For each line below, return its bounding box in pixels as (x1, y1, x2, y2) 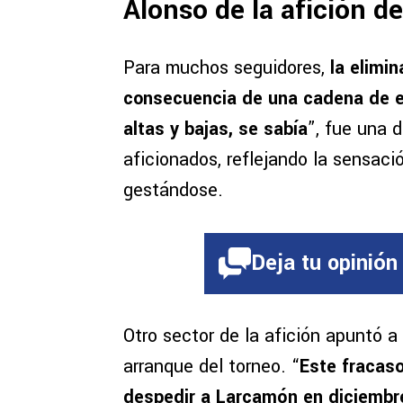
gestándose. (123, 177, 223, 204)
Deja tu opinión (251, 248, 398, 279)
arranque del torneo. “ (123, 354, 300, 381)
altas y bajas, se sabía (123, 116, 308, 143)
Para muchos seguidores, (123, 55, 330, 82)
